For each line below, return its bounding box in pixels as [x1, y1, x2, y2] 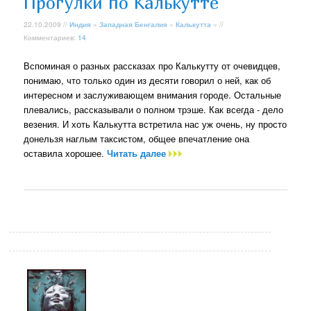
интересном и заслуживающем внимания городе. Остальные [24, 87, 282, 101]
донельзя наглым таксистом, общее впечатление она [24, 131, 250, 145]
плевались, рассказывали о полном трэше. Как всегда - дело [24, 102, 284, 116]
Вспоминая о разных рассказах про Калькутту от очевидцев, [24, 58, 281, 72]
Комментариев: [24, 32, 78, 42]
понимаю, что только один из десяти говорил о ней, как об [24, 73, 271, 87]
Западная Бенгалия [99, 19, 168, 29]
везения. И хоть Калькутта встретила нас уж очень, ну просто [24, 117, 287, 131]
